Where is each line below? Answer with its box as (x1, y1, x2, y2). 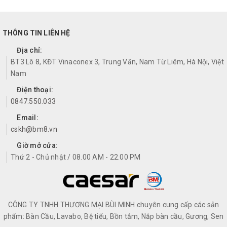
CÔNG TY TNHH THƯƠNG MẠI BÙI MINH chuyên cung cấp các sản (8, 200, 219, 209)
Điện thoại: (15, 85, 53, 94)
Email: (15, 113, 39, 122)
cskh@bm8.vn (11, 125, 57, 133)
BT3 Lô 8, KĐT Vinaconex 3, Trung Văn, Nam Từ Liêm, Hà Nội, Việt (11, 57, 224, 66)
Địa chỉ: (15, 46, 43, 54)
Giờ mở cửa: (15, 141, 58, 149)
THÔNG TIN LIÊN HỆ (3, 28, 70, 37)
